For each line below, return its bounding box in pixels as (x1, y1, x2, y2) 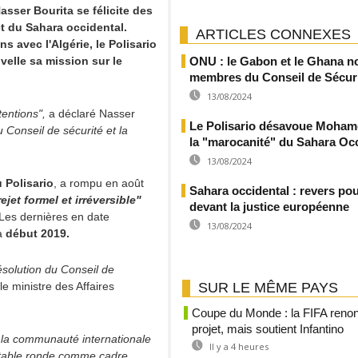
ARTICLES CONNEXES (196, 26, 351, 42)
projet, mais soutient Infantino (192, 322, 344, 336)
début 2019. (6, 227, 70, 240)
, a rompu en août (54, 177, 144, 189)
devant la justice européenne (189, 200, 349, 213)
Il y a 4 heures (207, 340, 268, 352)
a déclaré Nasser (46, 107, 135, 120)
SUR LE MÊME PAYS (198, 280, 338, 296)
